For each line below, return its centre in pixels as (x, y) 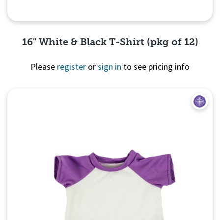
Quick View (110, 101)
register (71, 66)
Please (44, 66)
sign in (110, 66)
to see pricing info (155, 66)
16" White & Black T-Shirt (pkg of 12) (110, 41)
